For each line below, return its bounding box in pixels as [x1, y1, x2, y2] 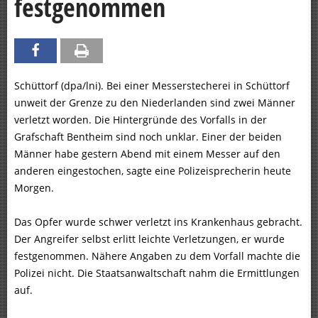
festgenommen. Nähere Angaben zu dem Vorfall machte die [14, 249, 300, 263]
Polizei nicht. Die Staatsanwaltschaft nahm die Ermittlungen [14, 266, 300, 280]
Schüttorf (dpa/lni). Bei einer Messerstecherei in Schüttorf [14, 79, 290, 93]
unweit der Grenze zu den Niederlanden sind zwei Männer [14, 96, 295, 110]
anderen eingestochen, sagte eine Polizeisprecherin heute [14, 164, 291, 178]
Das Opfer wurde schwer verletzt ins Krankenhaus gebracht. [14, 215, 302, 229]
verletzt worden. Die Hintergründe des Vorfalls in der [14, 113, 267, 127]
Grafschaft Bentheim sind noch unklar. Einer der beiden [14, 130, 282, 144]
